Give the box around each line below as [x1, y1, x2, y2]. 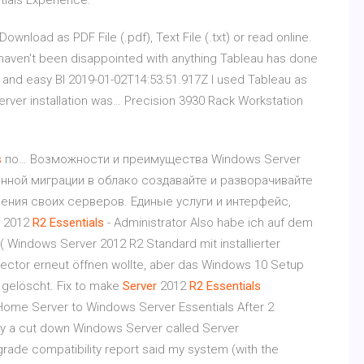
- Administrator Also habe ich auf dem [104, 215, 313, 230]
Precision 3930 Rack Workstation [124, 93, 303, 108]
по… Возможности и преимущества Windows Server [2, 152, 301, 167]
